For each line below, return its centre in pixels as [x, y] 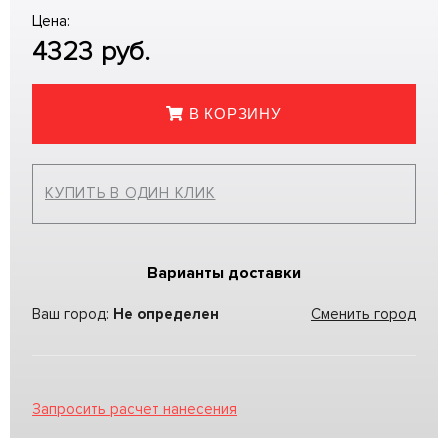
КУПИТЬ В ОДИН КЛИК [130, 193]
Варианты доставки [224, 272]
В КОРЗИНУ [235, 114]
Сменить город [363, 313]
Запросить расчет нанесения [134, 408]
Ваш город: [72, 313]
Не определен [166, 313]
